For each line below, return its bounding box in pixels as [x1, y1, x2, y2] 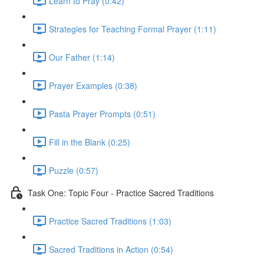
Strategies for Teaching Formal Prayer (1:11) [49, 22, 216, 35]
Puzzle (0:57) [49, 164, 98, 176]
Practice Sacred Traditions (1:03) [49, 214, 171, 227]
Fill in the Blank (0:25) [49, 136, 130, 148]
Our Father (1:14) [49, 51, 115, 63]
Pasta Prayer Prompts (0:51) [49, 107, 156, 120]
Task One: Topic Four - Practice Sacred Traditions [28, 186, 214, 199]
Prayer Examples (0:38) [49, 79, 137, 91]
